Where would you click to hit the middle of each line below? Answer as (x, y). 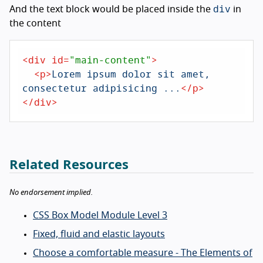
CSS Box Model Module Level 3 (100, 215)
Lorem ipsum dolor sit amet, (131, 73)
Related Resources (69, 165)
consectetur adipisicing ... (102, 87)
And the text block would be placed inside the (111, 9)
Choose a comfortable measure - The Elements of (143, 253)
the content (35, 23)
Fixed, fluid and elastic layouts (99, 234)
